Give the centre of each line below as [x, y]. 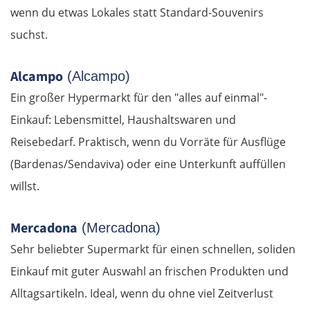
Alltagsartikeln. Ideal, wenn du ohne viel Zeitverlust [142, 293]
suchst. [29, 34]
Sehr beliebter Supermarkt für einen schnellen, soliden [153, 249]
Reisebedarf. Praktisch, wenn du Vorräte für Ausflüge [148, 142]
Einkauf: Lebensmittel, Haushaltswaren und [123, 119]
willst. [25, 186]
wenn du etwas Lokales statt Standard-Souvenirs [137, 12]
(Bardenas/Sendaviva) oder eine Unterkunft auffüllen [148, 164]
